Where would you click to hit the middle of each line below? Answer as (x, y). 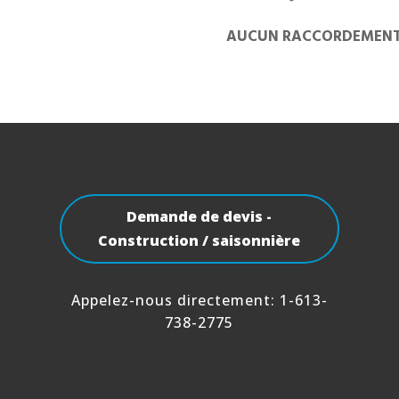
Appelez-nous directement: (175, 301)
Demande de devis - (199, 217)
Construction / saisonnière (199, 241)
